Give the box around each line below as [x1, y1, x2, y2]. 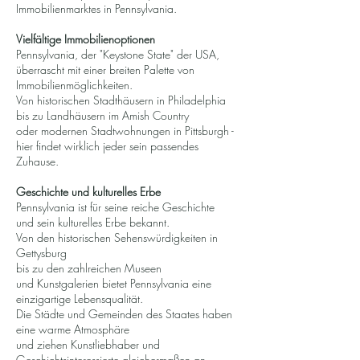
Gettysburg [16, 245, 67, 260]
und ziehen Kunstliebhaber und [16, 337, 160, 352]
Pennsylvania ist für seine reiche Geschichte [16, 199, 215, 215]
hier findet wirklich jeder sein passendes [16, 138, 198, 153]
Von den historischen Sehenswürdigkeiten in [16, 230, 218, 245]
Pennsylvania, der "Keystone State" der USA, [16, 47, 219, 62]
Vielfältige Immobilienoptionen [16, 31, 155, 47]
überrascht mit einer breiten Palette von [16, 62, 194, 77]
